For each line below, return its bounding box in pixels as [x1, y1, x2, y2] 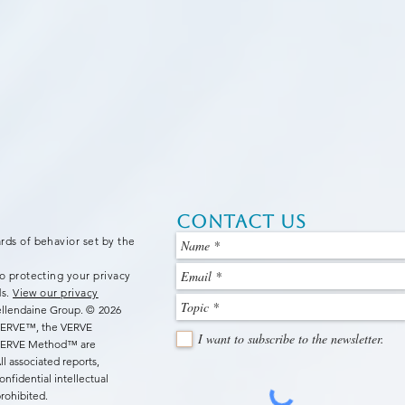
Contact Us [176, 210, 306, 232]
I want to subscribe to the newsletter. [198, 329, 384, 347]
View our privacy [13, 285, 99, 299]
